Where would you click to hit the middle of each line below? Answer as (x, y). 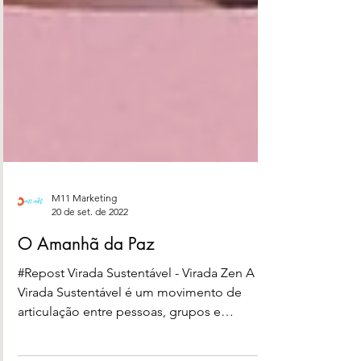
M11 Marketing (84, 242)
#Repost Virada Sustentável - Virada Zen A (136, 317)
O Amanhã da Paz (86, 288)
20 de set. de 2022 (90, 256)
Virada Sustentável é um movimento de (130, 336)
